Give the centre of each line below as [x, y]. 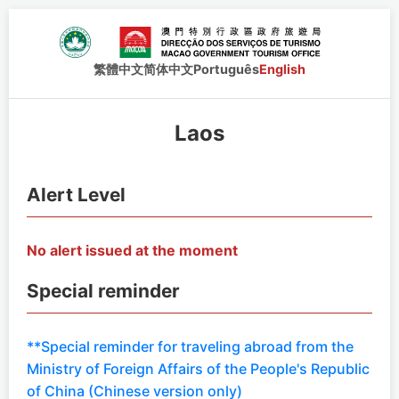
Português [226, 69]
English [282, 69]
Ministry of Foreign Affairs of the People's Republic [198, 369]
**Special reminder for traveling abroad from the [190, 346]
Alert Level [76, 195]
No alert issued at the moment [132, 250]
